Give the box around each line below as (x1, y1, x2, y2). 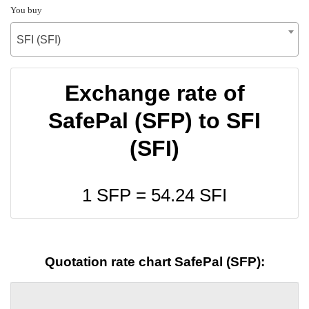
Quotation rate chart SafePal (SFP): (44, 255, 265, 270)
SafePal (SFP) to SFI (48, 108, 261, 133)
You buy (10, 4, 42, 15)
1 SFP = (82, 185, 151, 205)
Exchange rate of (64, 80, 245, 106)
